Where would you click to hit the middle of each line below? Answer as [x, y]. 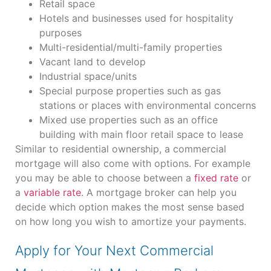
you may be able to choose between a [105, 178]
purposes [60, 32]
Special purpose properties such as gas [130, 90]
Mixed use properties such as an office [129, 119]
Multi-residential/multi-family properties [131, 47]
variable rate [52, 192]
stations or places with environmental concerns [148, 105]
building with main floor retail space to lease [141, 134]
